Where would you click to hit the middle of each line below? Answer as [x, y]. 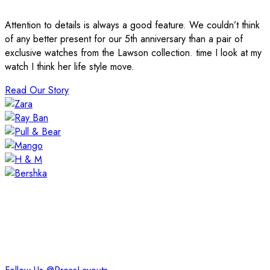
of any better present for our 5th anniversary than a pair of [124, 39]
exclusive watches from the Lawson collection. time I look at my [133, 53]
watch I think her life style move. [70, 67]
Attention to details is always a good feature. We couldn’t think [132, 25]
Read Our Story [37, 90]
